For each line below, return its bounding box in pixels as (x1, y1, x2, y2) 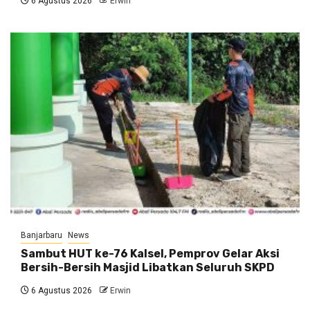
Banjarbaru (21, 230, 62, 241)
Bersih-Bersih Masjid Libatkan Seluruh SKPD (21, 261, 275, 275)
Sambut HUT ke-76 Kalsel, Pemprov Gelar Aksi (21, 247, 280, 261)
